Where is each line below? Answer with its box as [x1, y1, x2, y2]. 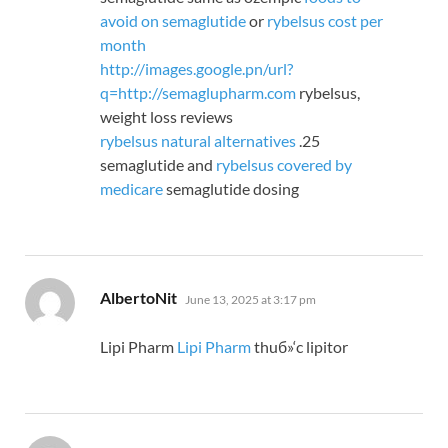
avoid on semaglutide [100, 11, 246, 31]
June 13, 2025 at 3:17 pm [185, 292, 316, 308]
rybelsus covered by [216, 155, 352, 175]
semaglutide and [100, 155, 216, 175]
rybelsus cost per [267, 11, 383, 31]
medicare [100, 179, 163, 199]
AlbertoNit [100, 288, 177, 308]
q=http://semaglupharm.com [100, 83, 296, 103]
